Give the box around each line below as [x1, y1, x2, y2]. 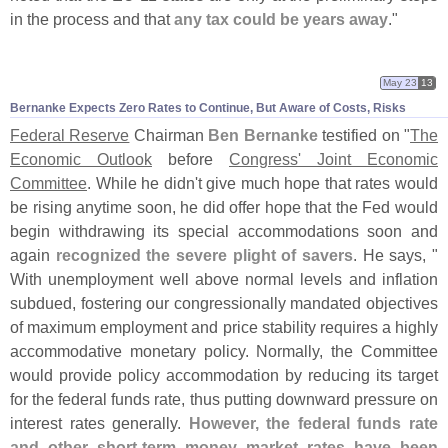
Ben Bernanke [208, 126, 318, 145]
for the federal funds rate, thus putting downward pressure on [10, 390, 438, 409]
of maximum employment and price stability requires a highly [10, 318, 438, 337]
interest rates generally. [10, 414, 189, 433]
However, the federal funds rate [188, 414, 439, 433]
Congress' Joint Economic [229, 150, 438, 169]
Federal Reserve [10, 126, 130, 145]
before [152, 150, 229, 169]
